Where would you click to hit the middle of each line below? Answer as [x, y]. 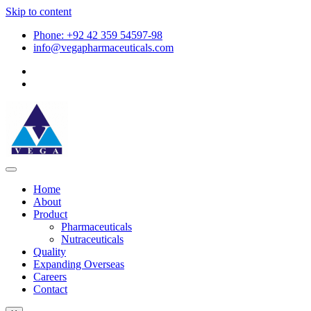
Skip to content [39, 11]
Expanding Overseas [79, 264]
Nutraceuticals [92, 239]
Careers [50, 277]
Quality [50, 252]
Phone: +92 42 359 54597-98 [98, 35]
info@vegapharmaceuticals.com [103, 48]
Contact [50, 289]
